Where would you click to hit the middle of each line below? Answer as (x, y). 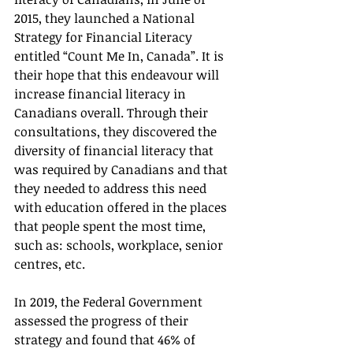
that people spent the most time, (111, 227)
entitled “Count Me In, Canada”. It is (121, 56)
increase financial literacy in (102, 94)
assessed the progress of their (103, 321)
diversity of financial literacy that (115, 151)
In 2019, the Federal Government (110, 302)
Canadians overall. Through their (113, 113)
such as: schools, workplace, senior (120, 245)
